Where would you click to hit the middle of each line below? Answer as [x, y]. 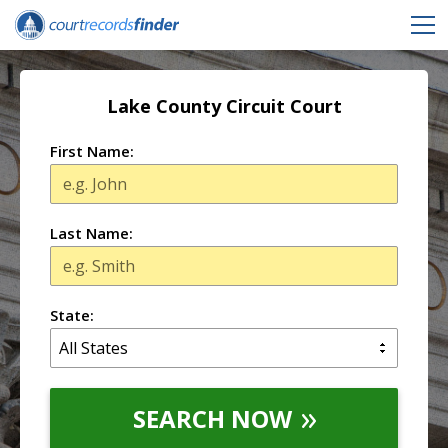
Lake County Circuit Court [224, 106]
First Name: [92, 151]
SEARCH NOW [212, 418]
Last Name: [91, 233]
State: [72, 315]
